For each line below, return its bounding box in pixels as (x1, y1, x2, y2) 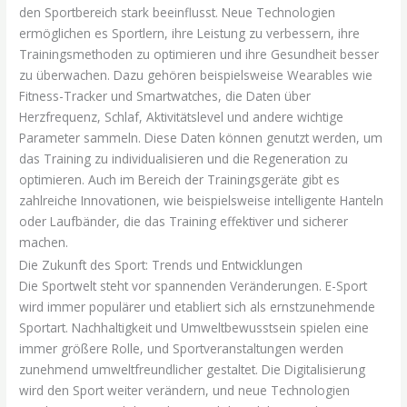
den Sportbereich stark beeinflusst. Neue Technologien (19, 4, 336, 22)
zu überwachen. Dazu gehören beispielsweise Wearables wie (19, 66, 373, 84)
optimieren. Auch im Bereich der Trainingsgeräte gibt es (19, 171, 341, 189)
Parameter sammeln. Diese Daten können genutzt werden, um (19, 129, 383, 147)
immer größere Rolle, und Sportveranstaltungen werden (19, 339, 344, 357)
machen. (19, 233, 69, 252)
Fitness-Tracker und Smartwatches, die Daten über (19, 87, 312, 105)
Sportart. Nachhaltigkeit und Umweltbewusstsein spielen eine (19, 318, 370, 336)
